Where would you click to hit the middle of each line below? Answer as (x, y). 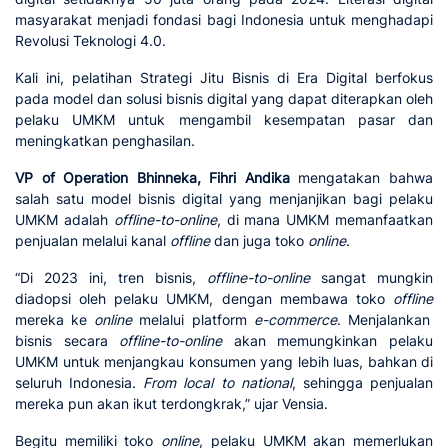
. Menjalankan (383, 319)
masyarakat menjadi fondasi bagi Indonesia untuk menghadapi (224, 19)
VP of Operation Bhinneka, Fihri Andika (152, 177)
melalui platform (193, 319)
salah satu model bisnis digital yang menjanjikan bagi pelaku (224, 198)
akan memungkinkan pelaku (328, 340)
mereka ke (55, 319)
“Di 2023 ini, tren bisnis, (111, 277)
